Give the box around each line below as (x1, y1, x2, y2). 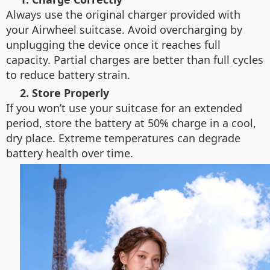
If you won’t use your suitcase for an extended (6, 101, 242, 115)
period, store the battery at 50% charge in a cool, (6, 116, 256, 130)
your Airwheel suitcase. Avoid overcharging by (6, 22, 242, 37)
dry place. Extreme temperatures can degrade (6, 131, 240, 145)
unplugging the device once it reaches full (6, 37, 221, 52)
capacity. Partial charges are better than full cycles (6, 52, 263, 67)
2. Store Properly (20, 86, 109, 100)
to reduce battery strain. (6, 67, 130, 82)
